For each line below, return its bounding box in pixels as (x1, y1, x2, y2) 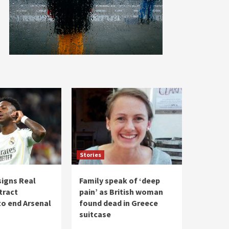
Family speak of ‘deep (79, 175, 160, 186)
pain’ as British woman (79, 187, 163, 197)
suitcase (79, 209, 111, 219)
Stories (80, 151, 101, 158)
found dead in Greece (79, 198, 158, 208)
